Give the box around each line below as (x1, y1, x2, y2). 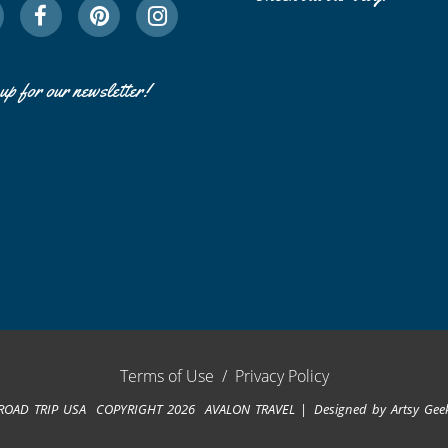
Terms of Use (119, 365, 214, 387)
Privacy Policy (234, 365, 329, 387)
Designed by (313, 399, 391, 418)
